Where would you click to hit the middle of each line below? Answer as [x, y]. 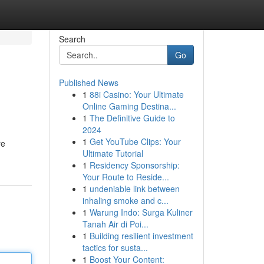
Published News [88, 82]
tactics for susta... [115, 247]
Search [72, 39]
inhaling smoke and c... [125, 200]
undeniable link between [134, 189]
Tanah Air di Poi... [115, 224]
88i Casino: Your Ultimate [136, 94]
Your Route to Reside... [126, 177]
